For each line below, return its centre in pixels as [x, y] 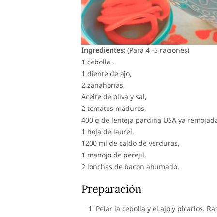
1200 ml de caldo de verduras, [131, 143]
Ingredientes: [103, 50]
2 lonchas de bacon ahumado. [130, 166]
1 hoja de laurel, [108, 132]
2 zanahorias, [103, 85]
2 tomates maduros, [114, 108]
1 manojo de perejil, [114, 155]
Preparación [111, 189]
